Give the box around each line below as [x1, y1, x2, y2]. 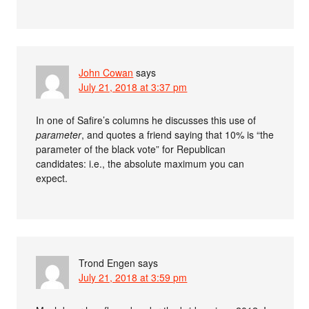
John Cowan [79, 66, 134, 80]
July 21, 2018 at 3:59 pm [79, 270, 188, 285]
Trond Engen [79, 256, 136, 270]
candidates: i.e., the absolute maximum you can [36, 157, 245, 171]
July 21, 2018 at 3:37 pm [79, 80, 188, 94]
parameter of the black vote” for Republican [36, 142, 226, 157]
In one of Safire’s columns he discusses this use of [36, 113, 257, 128]
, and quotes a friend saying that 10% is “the [81, 128, 275, 142]
